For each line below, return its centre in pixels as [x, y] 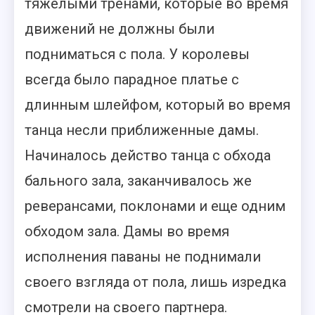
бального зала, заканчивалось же [138, 181]
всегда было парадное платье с [132, 79]
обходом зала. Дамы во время [127, 231]
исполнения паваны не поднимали [143, 257]
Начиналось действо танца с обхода [148, 155]
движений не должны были [120, 29]
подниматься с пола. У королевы [137, 54]
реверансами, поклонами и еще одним [155, 206]
